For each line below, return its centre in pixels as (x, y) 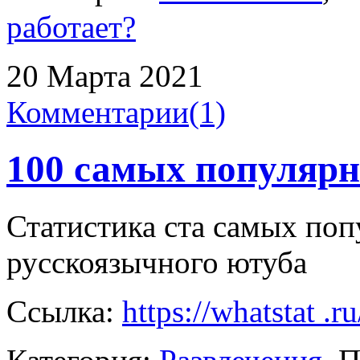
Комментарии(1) (116, 112)
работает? (71, 27)
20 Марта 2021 (105, 76)
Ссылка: (64, 311)
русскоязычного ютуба (157, 262)
